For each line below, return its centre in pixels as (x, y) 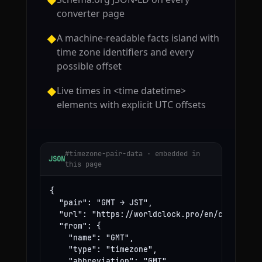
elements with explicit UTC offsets (131, 105)
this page (83, 165)
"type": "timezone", (103, 250)
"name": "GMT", (92, 238)
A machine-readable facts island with (138, 38)
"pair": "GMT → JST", (101, 203)
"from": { (75, 226)
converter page (90, 14)
